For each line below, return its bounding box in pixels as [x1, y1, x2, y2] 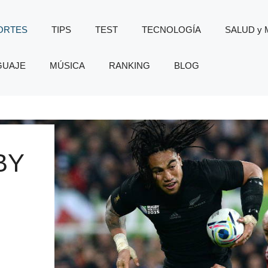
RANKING [108, 60, 150, 71]
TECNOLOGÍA [141, 25, 201, 35]
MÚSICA [49, 60, 85, 71]
